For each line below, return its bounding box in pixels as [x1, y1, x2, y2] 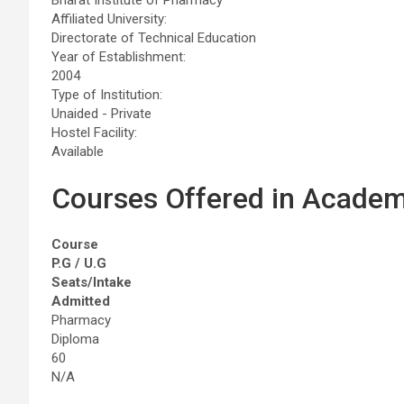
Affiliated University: [51, 10, 167, 27]
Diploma [51, 330, 99, 347]
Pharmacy [51, 311, 111, 328]
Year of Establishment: [51, 48, 186, 65]
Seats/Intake [51, 273, 132, 290]
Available [51, 142, 104, 160]
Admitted [51, 292, 110, 309]
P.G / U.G [51, 254, 106, 271]
